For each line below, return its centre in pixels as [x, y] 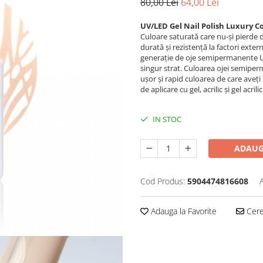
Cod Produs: [163, 181]
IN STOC [166, 119]
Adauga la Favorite [183, 211]
